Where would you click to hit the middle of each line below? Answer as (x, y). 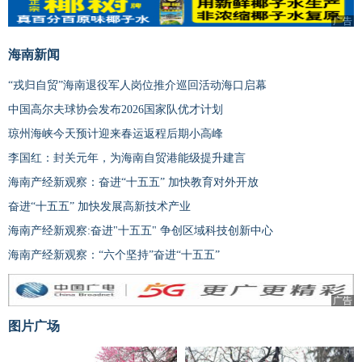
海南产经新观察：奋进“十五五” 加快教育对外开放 (133, 182)
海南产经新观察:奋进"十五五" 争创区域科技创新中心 (141, 230)
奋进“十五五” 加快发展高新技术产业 (99, 206)
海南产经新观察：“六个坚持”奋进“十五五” (114, 255)
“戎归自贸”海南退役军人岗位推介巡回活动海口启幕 (137, 85)
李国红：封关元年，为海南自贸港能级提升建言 (127, 158)
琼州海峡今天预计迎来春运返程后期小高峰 (116, 133)
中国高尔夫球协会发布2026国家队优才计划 (116, 109)
